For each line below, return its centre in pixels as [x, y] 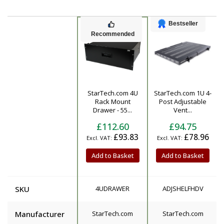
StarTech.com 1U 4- [183, 93]
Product [28, 101]
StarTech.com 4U [112, 93]
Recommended [113, 34]
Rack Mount [112, 101]
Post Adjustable [183, 101]
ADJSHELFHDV [183, 188]
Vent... [183, 110]
